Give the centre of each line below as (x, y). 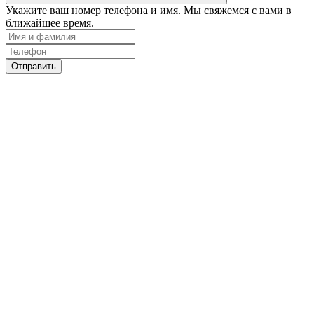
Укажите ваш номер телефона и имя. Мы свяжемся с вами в (149, 10)
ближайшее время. (50, 22)
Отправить (34, 66)
